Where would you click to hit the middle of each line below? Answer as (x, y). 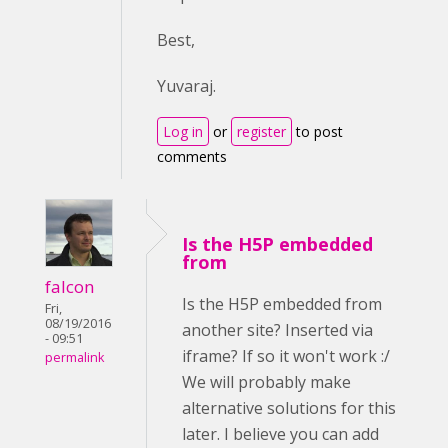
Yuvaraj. (186, 86)
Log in (183, 132)
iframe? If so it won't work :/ (286, 356)
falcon (70, 286)
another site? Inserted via (277, 330)
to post (317, 132)
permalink (74, 357)
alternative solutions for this (289, 408)
